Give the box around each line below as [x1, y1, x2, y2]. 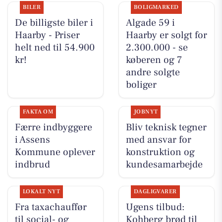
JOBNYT [133, 108, 158, 115]
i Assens [14, 133, 50, 146]
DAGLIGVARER [133, 188, 177, 196]
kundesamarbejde [125, 158, 203, 171]
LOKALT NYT [22, 188, 60, 196]
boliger [125, 78, 157, 91]
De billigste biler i [14, 16, 93, 29]
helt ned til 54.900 [14, 41, 95, 54]
